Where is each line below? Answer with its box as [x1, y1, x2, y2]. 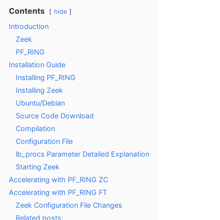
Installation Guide [9, 60, 65, 69]
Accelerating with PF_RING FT [9, 188, 107, 196]
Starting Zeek [16, 162, 59, 171]
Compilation [16, 124, 55, 133]
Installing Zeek [16, 85, 63, 94]
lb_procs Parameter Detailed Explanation [16, 149, 149, 158]
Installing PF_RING [16, 73, 76, 82]
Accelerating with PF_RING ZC [9, 175, 108, 184]
